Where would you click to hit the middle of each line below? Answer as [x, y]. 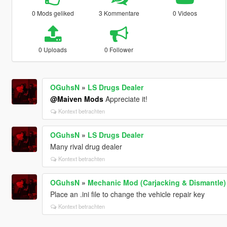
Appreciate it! [125, 99]
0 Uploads [53, 49]
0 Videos [185, 13]
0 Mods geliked [53, 13]
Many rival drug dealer [86, 146]
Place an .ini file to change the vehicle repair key [127, 194]
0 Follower [119, 49]
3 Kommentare [119, 13]
